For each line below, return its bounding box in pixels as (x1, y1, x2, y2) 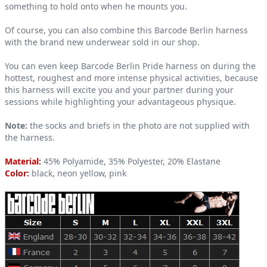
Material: (5, 156, 41, 167)
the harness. (5, 132, 55, 144)
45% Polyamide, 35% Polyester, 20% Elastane (41, 156, 221, 167)
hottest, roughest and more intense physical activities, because (5, 72, 258, 84)
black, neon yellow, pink (29, 167, 126, 179)
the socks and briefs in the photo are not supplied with (30, 120, 250, 132)
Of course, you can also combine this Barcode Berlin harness (5, 24, 248, 36)
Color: (5, 167, 29, 179)
